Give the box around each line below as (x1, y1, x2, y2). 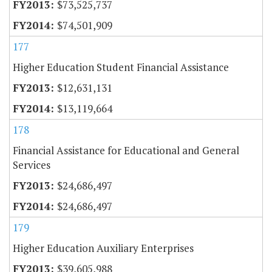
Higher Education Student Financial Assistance (13, 59, 229, 74)
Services (13, 157, 50, 172)
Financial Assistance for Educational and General (13, 143, 239, 157)
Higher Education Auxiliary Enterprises (13, 240, 194, 255)
